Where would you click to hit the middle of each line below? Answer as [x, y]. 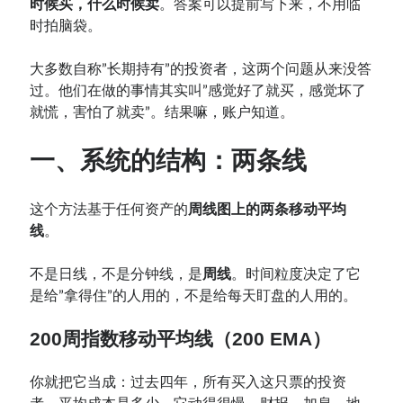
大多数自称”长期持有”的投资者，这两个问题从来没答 [201, 69]
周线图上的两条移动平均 [268, 209]
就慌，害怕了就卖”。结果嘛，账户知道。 [162, 112]
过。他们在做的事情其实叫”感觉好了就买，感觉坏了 [198, 90]
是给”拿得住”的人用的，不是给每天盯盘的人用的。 [194, 296]
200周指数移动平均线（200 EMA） [181, 338]
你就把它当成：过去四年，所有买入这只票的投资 [188, 382]
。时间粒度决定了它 [296, 274]
